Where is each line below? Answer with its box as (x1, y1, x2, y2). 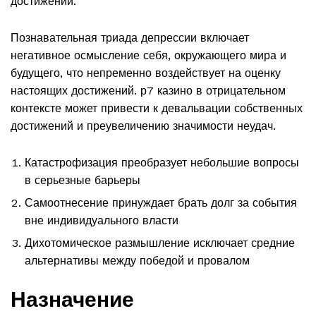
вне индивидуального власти (25, 214, 178, 228)
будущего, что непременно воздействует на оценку (11, 66, 281, 80)
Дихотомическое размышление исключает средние (25, 236, 295, 250)
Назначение (11, 287, 134, 312)
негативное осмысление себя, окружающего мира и (11, 49, 286, 63)
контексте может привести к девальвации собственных (11, 102, 303, 116)
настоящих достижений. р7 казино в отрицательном (11, 84, 286, 98)
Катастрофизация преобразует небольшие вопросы (25, 156, 299, 170)
